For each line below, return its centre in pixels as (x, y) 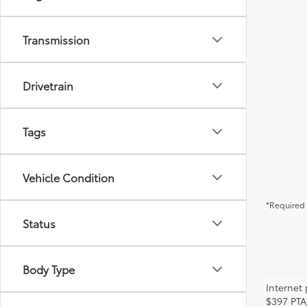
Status (39, 223)
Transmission (56, 39)
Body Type (49, 269)
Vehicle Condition (69, 177)
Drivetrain (48, 85)
